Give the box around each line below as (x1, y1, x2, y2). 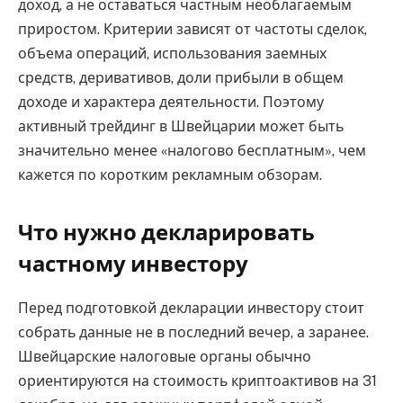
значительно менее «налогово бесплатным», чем (18, 142, 366, 160)
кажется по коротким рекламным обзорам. (18, 166, 322, 184)
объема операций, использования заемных (18, 45, 327, 63)
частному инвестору (18, 250, 248, 276)
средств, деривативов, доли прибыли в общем (18, 69, 344, 87)
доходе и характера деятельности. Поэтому (18, 94, 324, 112)
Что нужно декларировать (18, 219, 315, 245)
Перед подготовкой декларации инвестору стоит (18, 299, 364, 317)
